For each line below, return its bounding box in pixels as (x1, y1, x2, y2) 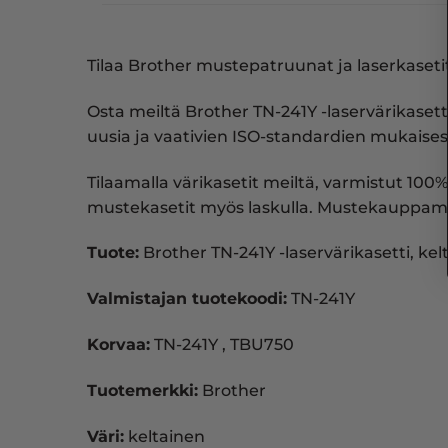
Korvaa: (87, 334, 150, 354)
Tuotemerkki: (87, 380, 198, 400)
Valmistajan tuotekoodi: (87, 289, 287, 309)
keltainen (124, 426, 205, 446)
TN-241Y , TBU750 (150, 334, 294, 354)
